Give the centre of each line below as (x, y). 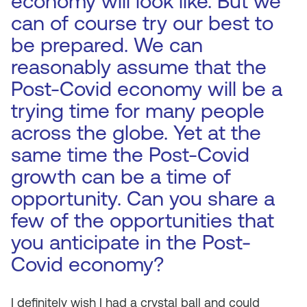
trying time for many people (138, 111)
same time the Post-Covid (130, 155)
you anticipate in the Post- (131, 242)
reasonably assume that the (139, 67)
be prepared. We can (107, 45)
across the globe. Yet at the (136, 133)
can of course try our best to (142, 23)
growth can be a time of (121, 176)
